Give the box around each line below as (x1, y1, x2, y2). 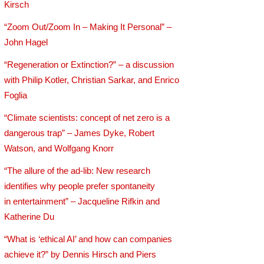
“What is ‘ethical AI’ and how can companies (4, 234, 173, 245)
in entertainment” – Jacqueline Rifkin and (4, 196, 160, 207)
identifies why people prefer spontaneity (4, 181, 156, 192)
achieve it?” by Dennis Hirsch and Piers (4, 249, 157, 260)
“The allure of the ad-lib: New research (4, 166, 151, 176)
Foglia (4, 90, 28, 100)
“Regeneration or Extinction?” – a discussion (4, 60, 174, 70)
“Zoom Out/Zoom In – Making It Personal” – (4, 21, 172, 32)
